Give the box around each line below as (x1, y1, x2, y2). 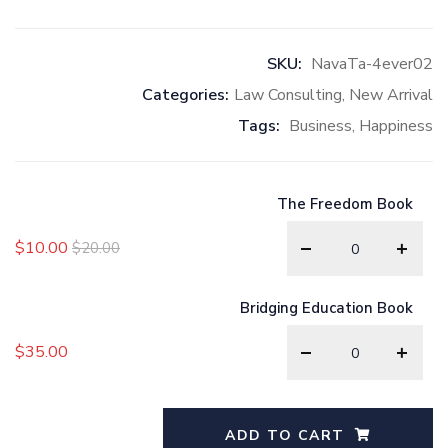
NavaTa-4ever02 (311, 52, 433, 75)
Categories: (142, 83, 229, 106)
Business (289, 114, 352, 137)
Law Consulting (234, 83, 342, 106)
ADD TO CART (225, 425, 345, 445)
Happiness (359, 114, 433, 137)
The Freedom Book (277, 193, 413, 214)
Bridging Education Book (240, 297, 413, 318)
